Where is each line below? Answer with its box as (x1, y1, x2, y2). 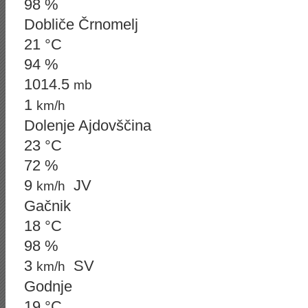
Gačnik (24, 197, 71, 214)
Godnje (24, 278, 72, 295)
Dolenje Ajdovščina (24, 117, 151, 134)
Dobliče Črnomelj (24, 16, 138, 33)
